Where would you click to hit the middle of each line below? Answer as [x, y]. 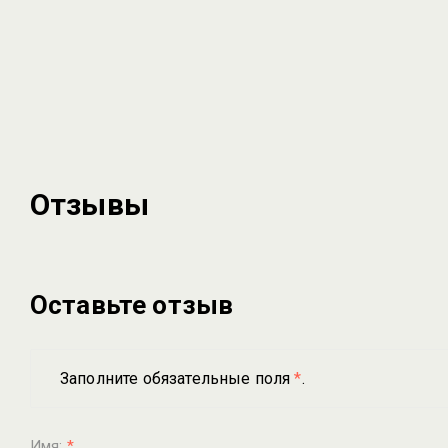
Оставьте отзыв [132, 305]
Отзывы [89, 204]
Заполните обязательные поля [177, 378]
